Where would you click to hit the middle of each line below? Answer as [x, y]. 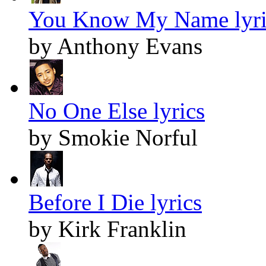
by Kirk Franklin [107, 229]
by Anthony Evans [115, 46]
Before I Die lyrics [115, 202]
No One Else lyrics [117, 111]
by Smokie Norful [113, 138]
